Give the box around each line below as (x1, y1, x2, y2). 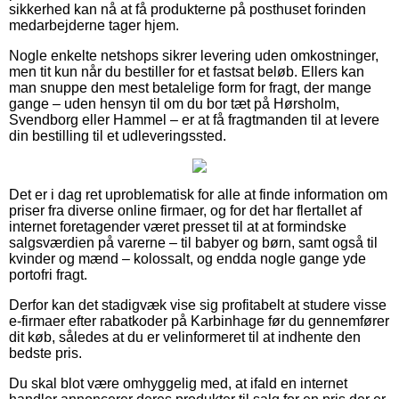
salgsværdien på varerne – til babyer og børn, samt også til (9, 235, 378, 251)
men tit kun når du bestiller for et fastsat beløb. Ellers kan (9, 64, 364, 80)
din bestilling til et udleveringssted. (9, 128, 226, 144)
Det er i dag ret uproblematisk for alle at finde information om (9, 187, 387, 203)
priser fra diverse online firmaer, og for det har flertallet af (9, 203, 362, 219)
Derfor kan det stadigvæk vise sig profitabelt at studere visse (9, 297, 387, 313)
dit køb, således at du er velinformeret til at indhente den (9, 330, 361, 346)
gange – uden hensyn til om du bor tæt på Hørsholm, (9, 96, 339, 112)
